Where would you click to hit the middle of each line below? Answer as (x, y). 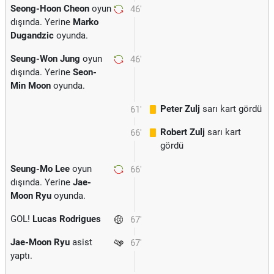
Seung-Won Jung (45, 59)
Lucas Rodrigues (67, 219)
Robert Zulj (183, 132)
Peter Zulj (180, 109)
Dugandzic (32, 35)
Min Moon (31, 86)
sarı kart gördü (231, 109)
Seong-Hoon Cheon (50, 9)
